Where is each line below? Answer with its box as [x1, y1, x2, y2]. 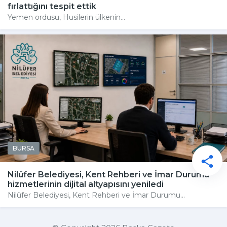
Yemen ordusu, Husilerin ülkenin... [8, 12, 125, 22]
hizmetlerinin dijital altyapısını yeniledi [8, 179, 164, 189]
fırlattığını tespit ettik [8, 1, 96, 11]
